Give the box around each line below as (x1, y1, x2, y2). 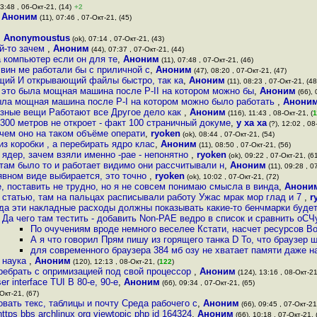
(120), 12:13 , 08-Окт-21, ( (71, 258, 159, 265)
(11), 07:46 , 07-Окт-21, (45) (38, 13, 132, 21)
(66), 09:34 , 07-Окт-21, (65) (160, 279, 255, 287)
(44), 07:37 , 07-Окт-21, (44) (89, 45, 184, 53)
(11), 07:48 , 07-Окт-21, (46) (159, 56, 253, 64)
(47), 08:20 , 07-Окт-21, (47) (192, 67, 287, 74)
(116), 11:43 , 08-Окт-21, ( (226, 109, 313, 117)
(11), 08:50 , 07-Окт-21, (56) (197, 141, 291, 149)
